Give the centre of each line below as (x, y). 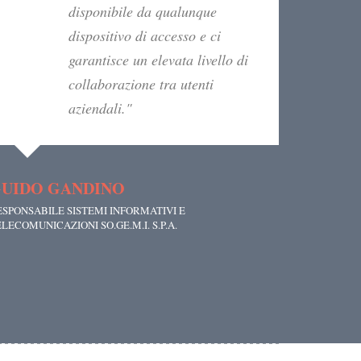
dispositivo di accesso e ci (145, 36)
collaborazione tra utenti (141, 84)
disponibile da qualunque (143, 12)
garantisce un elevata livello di (158, 60)
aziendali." (100, 108)
